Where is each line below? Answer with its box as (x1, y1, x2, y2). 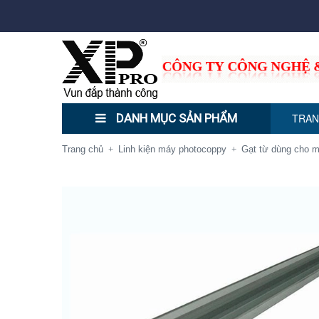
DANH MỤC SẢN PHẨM (113, 111, 237, 125)
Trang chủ (62, 144, 103, 155)
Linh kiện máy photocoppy (118, 144, 226, 155)
